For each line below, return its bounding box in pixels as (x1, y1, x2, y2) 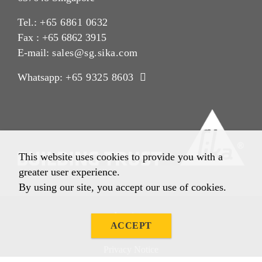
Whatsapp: (18, 71, 65, 84)
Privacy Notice (104, 244, 158, 254)
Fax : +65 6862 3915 (18, 32, 106, 44)
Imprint (114, 211, 141, 221)
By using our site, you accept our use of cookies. (19, 181, 226, 193)
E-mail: (18, 47, 52, 59)
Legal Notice (107, 227, 155, 237)
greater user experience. (19, 166, 120, 178)
